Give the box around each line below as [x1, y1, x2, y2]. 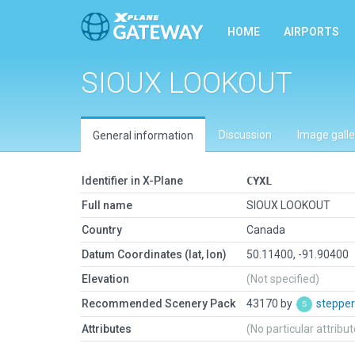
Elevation [82, 273, 129, 285]
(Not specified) [246, 273, 319, 285]
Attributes [82, 323, 132, 335]
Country [82, 223, 122, 236]
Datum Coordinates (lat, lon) [82, 248, 227, 261]
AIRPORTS [284, 25, 339, 38]
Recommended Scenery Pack [82, 297, 235, 310]
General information [93, 129, 193, 142]
